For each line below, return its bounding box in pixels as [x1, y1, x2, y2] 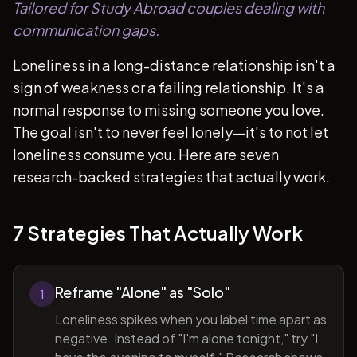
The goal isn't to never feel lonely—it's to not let [13, 123, 328, 141]
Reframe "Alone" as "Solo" [55, 283, 230, 301]
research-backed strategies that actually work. [13, 167, 330, 186]
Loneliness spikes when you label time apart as [55, 311, 327, 328]
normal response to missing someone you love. [13, 100, 324, 119]
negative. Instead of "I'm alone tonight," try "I [55, 330, 318, 347]
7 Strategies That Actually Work [13, 221, 303, 245]
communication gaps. [13, 21, 159, 39]
